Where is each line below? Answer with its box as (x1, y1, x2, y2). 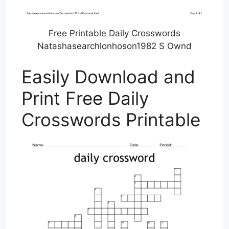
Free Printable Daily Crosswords (49, 28, 180, 39)
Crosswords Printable (21, 108, 200, 130)
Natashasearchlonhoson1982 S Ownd (37, 41, 192, 52)
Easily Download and (21, 65, 195, 87)
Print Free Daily (21, 87, 149, 109)
